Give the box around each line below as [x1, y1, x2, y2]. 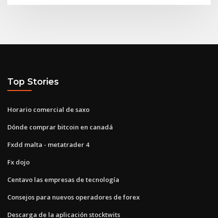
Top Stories [7, 76, 59, 87]
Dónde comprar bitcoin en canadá [7, 122, 113, 131]
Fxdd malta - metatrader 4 [7, 140, 89, 149]
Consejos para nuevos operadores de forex [7, 192, 140, 201]
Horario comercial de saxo [7, 105, 90, 114]
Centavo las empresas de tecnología [7, 175, 119, 184]
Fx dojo [7, 157, 30, 166]
